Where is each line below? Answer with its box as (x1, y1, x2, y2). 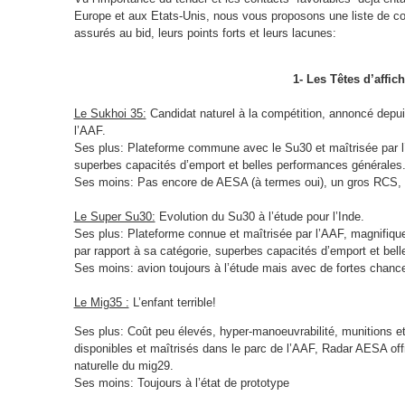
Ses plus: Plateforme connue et (73, 227, 243, 241)
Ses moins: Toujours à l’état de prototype (73, 376, 289, 391)
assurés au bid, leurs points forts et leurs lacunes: (73, 26, 336, 41)
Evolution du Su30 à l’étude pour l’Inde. (155, 210, 364, 224)
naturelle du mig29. (73, 359, 174, 373)
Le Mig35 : (73, 296, 129, 310)
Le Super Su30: (73, 210, 155, 224)
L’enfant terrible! (128, 296, 216, 310)
